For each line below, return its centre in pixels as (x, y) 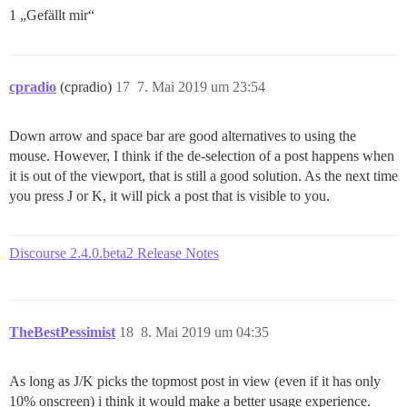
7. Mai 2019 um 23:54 (201, 87)
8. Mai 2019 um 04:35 (205, 333)
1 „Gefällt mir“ (52, 15)
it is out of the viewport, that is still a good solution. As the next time (203, 176)
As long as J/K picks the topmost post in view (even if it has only (195, 382)
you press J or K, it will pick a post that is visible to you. (169, 196)
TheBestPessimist (62, 333)
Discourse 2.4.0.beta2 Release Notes (114, 253)
